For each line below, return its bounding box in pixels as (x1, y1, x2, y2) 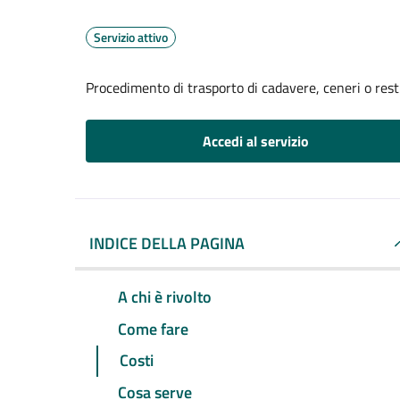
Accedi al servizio (202, 130, 309, 152)
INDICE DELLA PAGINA (89, 231, 245, 255)
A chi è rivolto (118, 284, 212, 309)
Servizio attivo (94, 28, 168, 46)
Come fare (118, 316, 188, 341)
